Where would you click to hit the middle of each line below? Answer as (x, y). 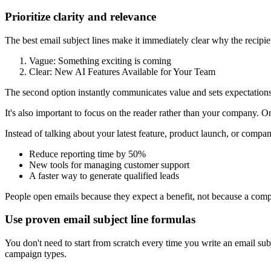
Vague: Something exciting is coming (100, 60)
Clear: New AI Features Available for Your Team (122, 71)
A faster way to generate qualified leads (104, 175)
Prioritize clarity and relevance (80, 16)
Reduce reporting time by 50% (87, 154)
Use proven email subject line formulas (100, 220)
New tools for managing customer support (109, 165)
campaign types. (36, 253)
